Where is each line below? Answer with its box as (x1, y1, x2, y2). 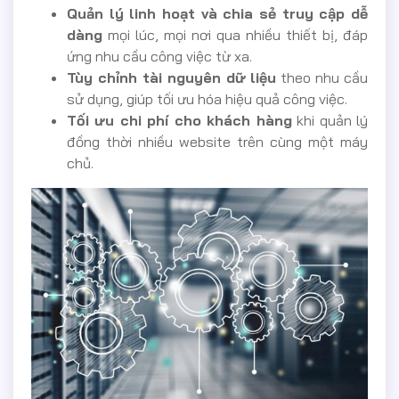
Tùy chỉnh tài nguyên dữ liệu (67, 68, 277, 86)
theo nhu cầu (276, 68, 368, 86)
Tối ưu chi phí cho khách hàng (67, 110, 292, 129)
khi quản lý (291, 110, 369, 129)
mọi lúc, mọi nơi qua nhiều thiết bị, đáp (102, 25, 368, 44)
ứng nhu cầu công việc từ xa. (67, 46, 252, 65)
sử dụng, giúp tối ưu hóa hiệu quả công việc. (67, 89, 347, 108)
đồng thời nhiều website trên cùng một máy (67, 132, 368, 151)
